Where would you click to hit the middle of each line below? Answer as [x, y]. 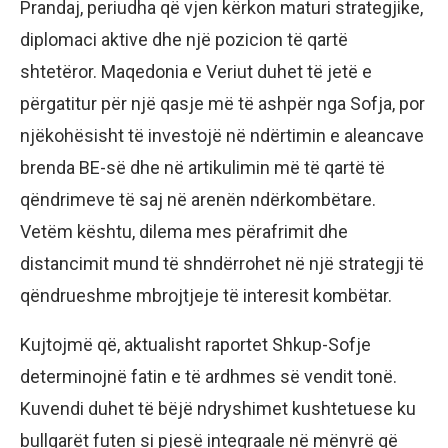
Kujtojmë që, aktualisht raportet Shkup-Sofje [195, 344]
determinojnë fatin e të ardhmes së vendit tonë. [208, 376]
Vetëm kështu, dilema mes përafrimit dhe [184, 231]
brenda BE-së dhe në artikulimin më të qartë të [202, 167]
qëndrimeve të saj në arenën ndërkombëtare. [198, 199]
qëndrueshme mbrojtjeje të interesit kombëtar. [206, 295]
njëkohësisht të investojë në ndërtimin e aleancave [222, 135]
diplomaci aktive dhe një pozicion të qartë [184, 39]
